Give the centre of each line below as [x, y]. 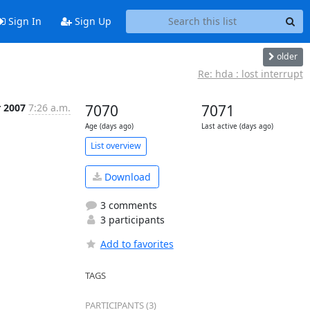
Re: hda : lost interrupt [250, 73]
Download [126, 176]
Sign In [23, 21]
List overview [116, 146]
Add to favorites [137, 244]
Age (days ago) [109, 126]
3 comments [127, 205]
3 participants [131, 220]
